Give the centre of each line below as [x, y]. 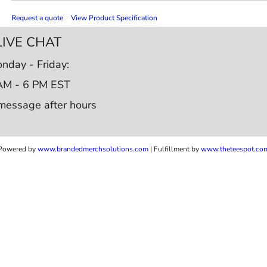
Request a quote [37, 18]
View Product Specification [114, 18]
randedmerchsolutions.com [105, 149]
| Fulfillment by [174, 149]
